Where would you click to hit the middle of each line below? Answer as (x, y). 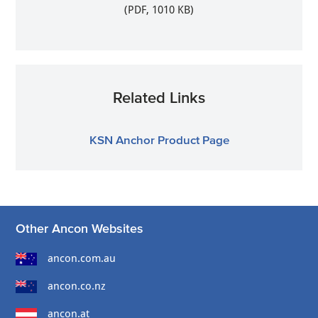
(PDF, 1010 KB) (159, 10)
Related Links (159, 97)
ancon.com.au (82, 258)
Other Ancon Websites (80, 228)
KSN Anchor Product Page (159, 139)
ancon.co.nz (77, 286)
